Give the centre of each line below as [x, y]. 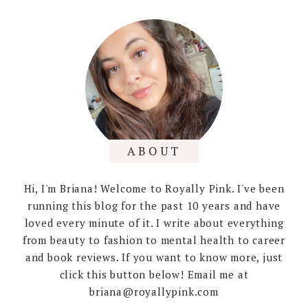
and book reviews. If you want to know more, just [154, 257]
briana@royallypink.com [154, 291]
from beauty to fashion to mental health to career [154, 240]
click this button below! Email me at [154, 274]
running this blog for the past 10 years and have [154, 205]
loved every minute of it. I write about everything [154, 222]
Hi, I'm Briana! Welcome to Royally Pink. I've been [154, 188]
